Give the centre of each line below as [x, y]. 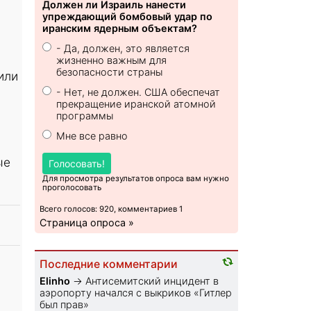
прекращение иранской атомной [136, 104]
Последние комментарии [109, 264]
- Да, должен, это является [123, 49]
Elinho [55, 281]
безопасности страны [110, 72]
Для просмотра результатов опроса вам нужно [136, 179]
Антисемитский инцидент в [152, 281]
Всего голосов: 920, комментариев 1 [111, 209]
